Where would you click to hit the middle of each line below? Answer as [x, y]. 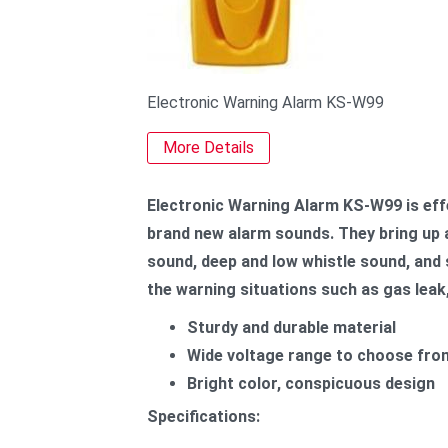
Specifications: [203, 416]
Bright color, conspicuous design [313, 383]
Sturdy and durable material [291, 327]
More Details [208, 147]
